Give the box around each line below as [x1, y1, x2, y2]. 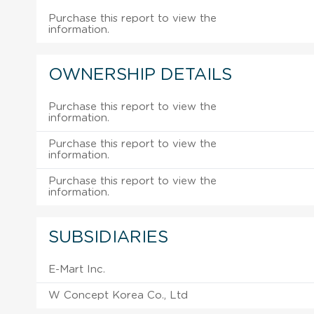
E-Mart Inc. [48, 264, 105, 275]
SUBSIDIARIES [48, 228, 168, 246]
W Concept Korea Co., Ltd [48, 289, 188, 301]
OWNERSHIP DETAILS [48, 66, 232, 83]
